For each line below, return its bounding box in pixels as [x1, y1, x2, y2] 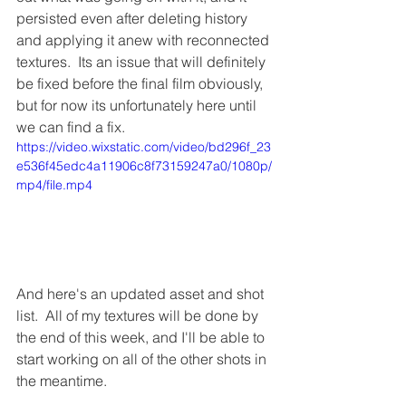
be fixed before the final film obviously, [16, 74, 266, 92]
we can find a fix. [16, 118, 125, 136]
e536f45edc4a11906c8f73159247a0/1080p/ [16, 158, 272, 174]
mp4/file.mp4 [16, 177, 92, 193]
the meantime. [16, 371, 107, 390]
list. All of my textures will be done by [16, 305, 262, 324]
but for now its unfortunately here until [16, 96, 260, 114]
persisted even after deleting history [16, 9, 251, 27]
